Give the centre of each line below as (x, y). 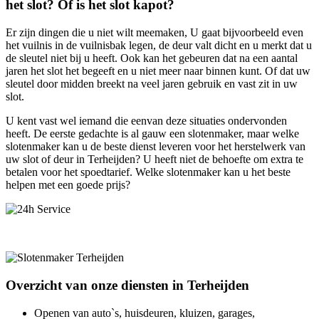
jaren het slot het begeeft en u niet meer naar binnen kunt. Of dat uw (158, 71)
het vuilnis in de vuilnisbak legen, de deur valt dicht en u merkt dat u (159, 46)
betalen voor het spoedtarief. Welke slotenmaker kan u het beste (148, 172)
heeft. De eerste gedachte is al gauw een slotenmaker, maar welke (152, 134)
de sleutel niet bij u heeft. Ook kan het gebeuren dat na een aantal (152, 58)
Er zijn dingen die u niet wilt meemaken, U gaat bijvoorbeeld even (155, 33)
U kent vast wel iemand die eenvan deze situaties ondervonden (146, 121)
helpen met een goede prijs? (68, 185)
